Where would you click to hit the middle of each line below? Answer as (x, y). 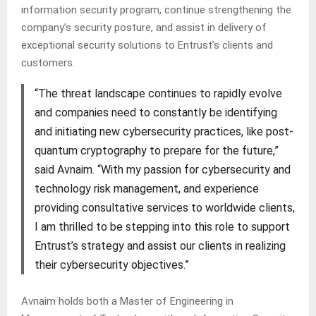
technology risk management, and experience (146, 188)
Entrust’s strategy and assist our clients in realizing (160, 245)
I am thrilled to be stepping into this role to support (162, 226)
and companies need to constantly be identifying (156, 112)
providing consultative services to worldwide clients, (164, 207)
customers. (48, 62)
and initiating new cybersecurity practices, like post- (164, 131)
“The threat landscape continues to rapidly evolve (158, 93)
